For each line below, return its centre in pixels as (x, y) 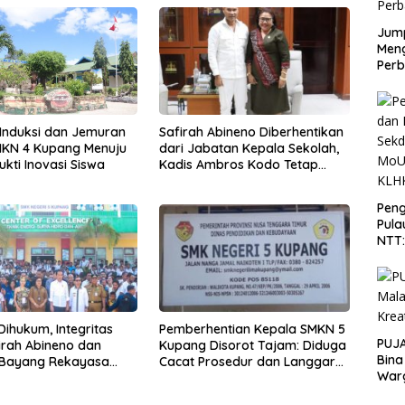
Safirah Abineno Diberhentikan (251, 132)
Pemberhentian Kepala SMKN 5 (252, 329)
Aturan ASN (193, 377)
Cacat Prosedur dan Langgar (247, 361)
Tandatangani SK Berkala (236, 180)
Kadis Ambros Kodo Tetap (238, 164)
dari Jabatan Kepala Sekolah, (249, 148)
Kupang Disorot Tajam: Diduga (252, 345)
